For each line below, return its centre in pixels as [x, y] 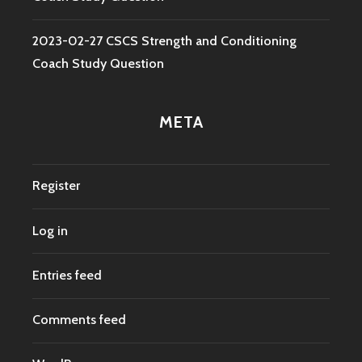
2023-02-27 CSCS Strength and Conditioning [164, 41]
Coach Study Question [98, 64]
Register [56, 186]
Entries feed [67, 275]
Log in [50, 230]
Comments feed [79, 320]
